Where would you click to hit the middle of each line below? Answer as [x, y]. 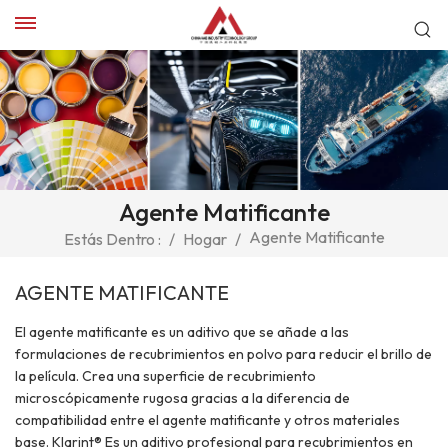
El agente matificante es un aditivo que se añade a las [182, 331]
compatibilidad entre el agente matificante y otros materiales [207, 419]
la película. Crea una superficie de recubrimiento [165, 375]
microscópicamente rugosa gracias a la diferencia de [182, 397]
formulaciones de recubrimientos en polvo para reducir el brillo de [223, 353]
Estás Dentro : [112, 239]
